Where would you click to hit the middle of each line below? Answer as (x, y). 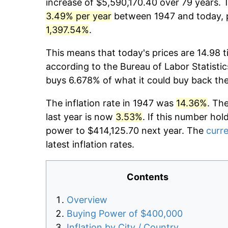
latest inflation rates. (90, 145)
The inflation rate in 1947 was (111, 103)
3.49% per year (79, 16)
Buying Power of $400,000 (125, 214)
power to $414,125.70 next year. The (126, 131)
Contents (148, 177)
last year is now (81, 117)
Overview (87, 200)
